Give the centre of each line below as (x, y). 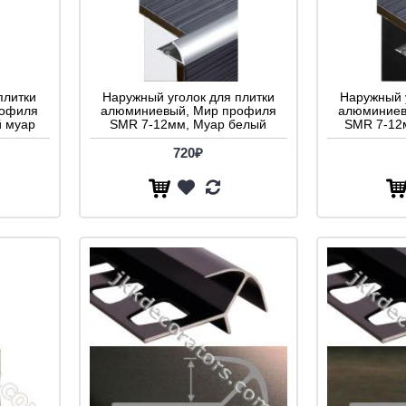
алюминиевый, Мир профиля (188, 110)
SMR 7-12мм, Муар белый (188, 124)
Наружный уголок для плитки (188, 97)
